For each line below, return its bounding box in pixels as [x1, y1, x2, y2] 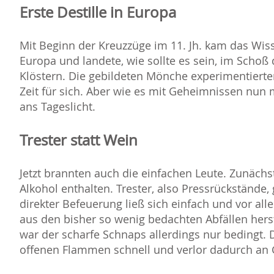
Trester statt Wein [20, 130, 138, 150]
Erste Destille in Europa [20, 2, 176, 23]
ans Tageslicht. [20, 99, 95, 114]
